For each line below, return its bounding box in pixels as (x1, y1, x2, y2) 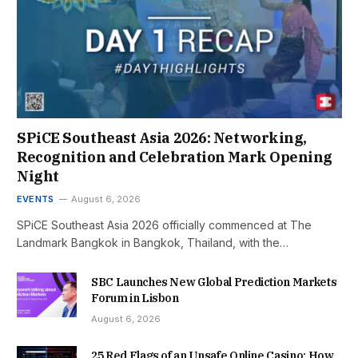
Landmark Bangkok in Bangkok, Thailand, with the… (17, 235, 288, 249)
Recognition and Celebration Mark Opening (17, 147, 332, 166)
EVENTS (17, 193, 54, 205)
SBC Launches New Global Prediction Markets (91, 274, 337, 289)
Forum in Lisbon (91, 290, 181, 305)
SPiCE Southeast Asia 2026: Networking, (17, 128, 307, 147)
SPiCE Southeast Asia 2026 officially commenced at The (17, 217, 312, 232)
